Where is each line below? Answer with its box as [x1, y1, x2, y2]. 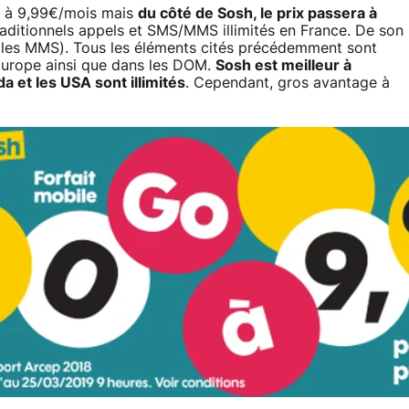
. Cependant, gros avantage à [185, 75, 390, 90]
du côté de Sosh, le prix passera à [138, 5, 377, 21]
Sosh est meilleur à [215, 58, 351, 73]
